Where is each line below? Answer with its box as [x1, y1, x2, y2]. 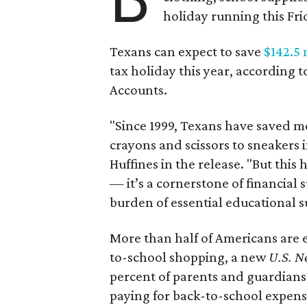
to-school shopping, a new [110, 249, 269, 265]
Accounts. [110, 82, 167, 98]
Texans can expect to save [110, 43, 264, 60]
